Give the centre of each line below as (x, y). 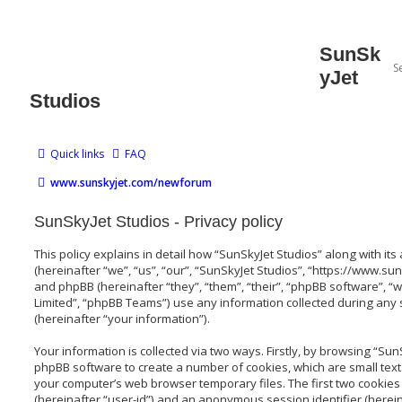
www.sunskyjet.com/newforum (131, 183)
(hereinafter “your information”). (122, 318)
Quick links (77, 154)
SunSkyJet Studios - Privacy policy (158, 221)
